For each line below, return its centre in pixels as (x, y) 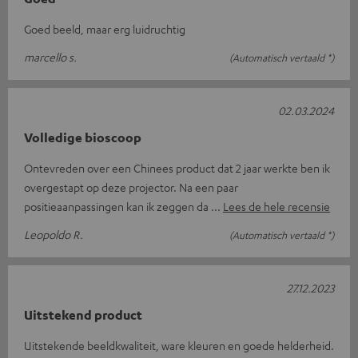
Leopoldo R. (54, 234)
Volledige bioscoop (83, 137)
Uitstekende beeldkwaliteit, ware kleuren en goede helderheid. (179, 345)
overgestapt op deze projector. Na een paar (131, 187)
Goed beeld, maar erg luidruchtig (105, 28)
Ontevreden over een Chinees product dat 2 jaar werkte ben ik (177, 167)
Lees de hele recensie (276, 206)
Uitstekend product (83, 314)
